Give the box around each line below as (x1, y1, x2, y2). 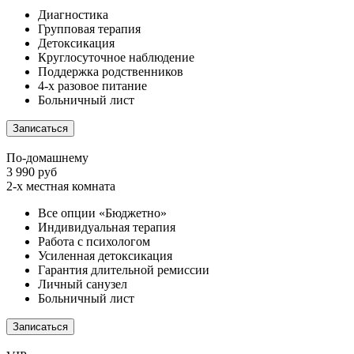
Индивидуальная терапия (38, 220, 175, 234)
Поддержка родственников (38, 64, 183, 78)
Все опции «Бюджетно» (38, 205, 167, 220)
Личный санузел (38, 277, 127, 291)
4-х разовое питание (38, 78, 147, 92)
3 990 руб (6, 164, 57, 179)
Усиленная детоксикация (38, 248, 172, 262)
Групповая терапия (38, 21, 141, 36)
